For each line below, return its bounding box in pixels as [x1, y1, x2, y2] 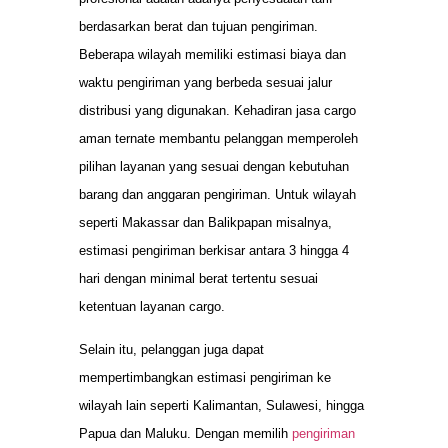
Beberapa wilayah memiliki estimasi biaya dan [79, 47, 346, 63]
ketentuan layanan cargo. [79, 299, 225, 315]
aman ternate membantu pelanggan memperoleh [79, 131, 358, 147]
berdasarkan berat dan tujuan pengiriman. [79, 19, 318, 35]
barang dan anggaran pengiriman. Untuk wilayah [79, 187, 356, 203]
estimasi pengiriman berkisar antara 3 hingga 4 [79, 243, 349, 259]
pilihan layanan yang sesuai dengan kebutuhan [79, 159, 349, 175]
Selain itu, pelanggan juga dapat [79, 341, 264, 357]
